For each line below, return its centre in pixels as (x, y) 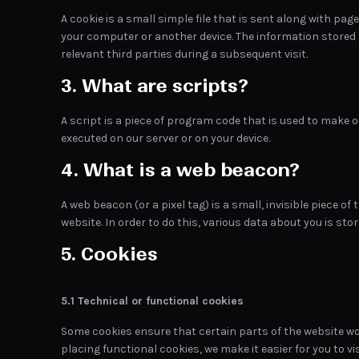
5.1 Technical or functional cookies (152, 301)
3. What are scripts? (155, 86)
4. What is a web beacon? (180, 170)
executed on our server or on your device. (165, 138)
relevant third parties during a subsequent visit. (184, 54)
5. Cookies (109, 254)
